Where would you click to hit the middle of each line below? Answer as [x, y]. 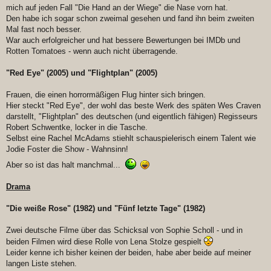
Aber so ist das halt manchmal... [64, 165]
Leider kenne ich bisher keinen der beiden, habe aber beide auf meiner [129, 253]
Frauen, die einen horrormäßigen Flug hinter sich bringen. [106, 95]
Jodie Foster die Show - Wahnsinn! [67, 149]
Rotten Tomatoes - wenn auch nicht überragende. [92, 51]
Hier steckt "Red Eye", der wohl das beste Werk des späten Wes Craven [133, 106]
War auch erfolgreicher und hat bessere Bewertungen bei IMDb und [123, 41]
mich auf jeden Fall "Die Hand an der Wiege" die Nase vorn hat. [117, 8]
